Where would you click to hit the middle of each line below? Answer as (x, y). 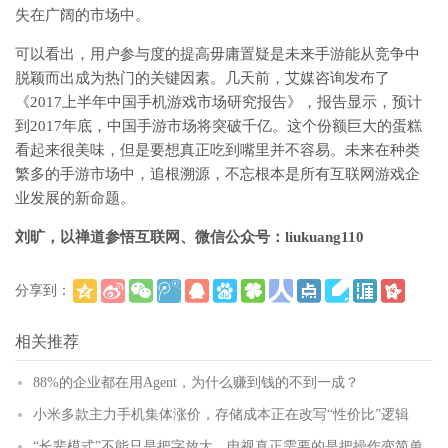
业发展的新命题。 (75, 198)
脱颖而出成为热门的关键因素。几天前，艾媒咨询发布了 (202, 78)
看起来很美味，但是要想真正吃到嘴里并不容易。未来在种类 (217, 150)
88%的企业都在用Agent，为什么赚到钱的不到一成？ (196, 383)
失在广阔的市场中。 (82, 15)
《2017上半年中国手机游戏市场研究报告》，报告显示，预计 (218, 102)
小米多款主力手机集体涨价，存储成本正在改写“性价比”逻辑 (221, 415)
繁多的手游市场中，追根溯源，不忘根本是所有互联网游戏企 (217, 174)
